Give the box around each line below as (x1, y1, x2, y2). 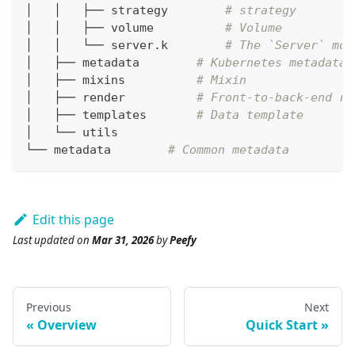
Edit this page (32, 211, 114, 229)
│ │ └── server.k (25, 38, 225, 53)
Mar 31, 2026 (92, 233, 154, 248)
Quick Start (246, 316, 318, 334)
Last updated (13, 233, 74, 248)
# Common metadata (168, 143, 289, 158)
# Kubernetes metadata (197, 55, 346, 71)
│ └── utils (25, 125, 118, 140)
